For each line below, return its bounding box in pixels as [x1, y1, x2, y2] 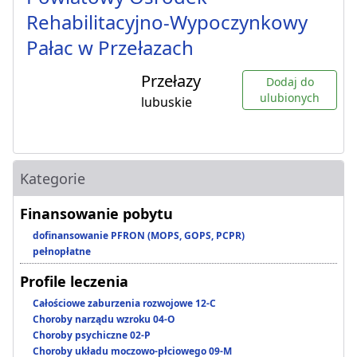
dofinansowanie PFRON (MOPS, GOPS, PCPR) [33, 229, 245, 243]
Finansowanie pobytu [20, 204, 173, 224]
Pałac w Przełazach [26, 34, 194, 61]
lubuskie [141, 93, 192, 112]
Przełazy [141, 70, 201, 92]
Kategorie [20, 169, 85, 189]
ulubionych [260, 90, 320, 106]
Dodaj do [265, 74, 314, 90]
